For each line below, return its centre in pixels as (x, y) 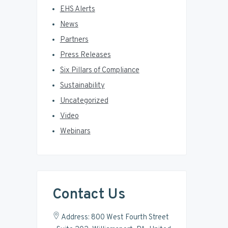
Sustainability (82, 86)
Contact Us (89, 195)
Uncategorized (84, 101)
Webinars (75, 132)
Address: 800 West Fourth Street (114, 217)
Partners (74, 40)
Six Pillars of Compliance (99, 71)
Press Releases (85, 55)
